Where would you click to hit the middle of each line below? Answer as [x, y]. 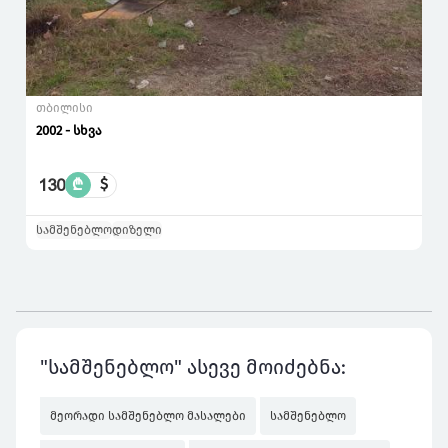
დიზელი [137, 230]
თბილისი [64, 108]
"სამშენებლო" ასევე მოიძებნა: [193, 367]
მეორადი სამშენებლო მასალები [148, 416]
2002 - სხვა [69, 131]
